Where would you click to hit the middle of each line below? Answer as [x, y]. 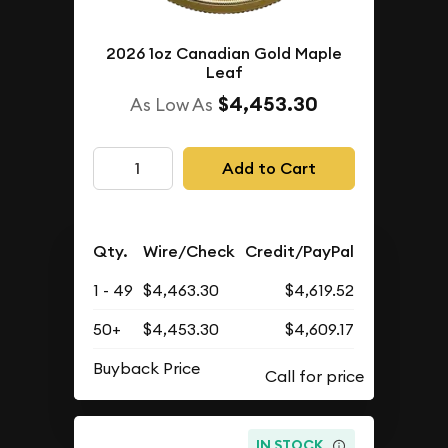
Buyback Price [147, 368]
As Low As [171, 105]
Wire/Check [189, 252]
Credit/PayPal [300, 252]
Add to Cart [268, 168]
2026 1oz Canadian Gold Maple [224, 54]
